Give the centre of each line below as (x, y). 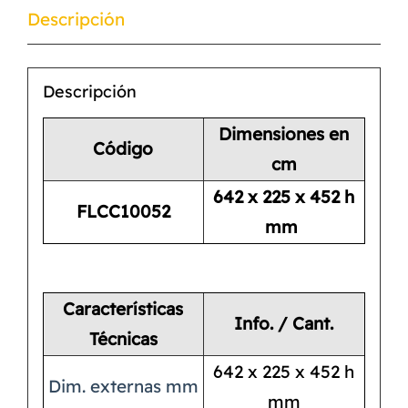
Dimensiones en (284, 134)
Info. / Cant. (284, 324)
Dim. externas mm (123, 387)
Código (123, 149)
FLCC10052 (123, 212)
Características (123, 309)
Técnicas (123, 339)
